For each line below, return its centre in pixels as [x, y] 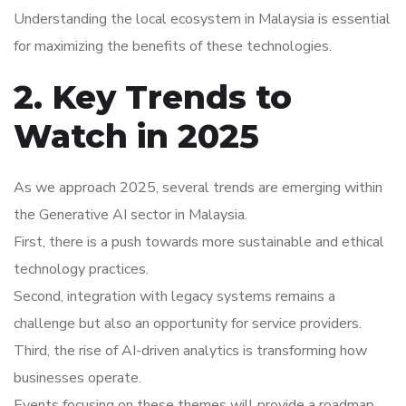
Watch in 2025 [136, 136]
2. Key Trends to [153, 97]
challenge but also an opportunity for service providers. [188, 324]
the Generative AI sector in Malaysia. [130, 215]
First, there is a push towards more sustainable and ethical [199, 242]
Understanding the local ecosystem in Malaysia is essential [202, 19]
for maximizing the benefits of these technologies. [173, 47]
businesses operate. [77, 378]
